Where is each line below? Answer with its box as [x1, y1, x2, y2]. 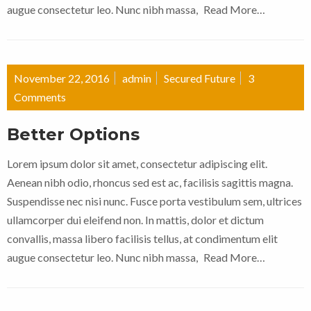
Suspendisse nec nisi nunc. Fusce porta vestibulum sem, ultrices [7, 194, 302, 208]
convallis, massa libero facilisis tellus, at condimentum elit [7, 232, 278, 246]
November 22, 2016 [14, 72, 110, 85]
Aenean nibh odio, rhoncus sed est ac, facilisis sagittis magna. [7, 176, 293, 190]
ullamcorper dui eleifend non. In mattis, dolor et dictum [7, 213, 264, 227]
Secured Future [164, 72, 235, 85]
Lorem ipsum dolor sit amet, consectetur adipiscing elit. [7, 157, 267, 171]
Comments [14, 90, 66, 104]
